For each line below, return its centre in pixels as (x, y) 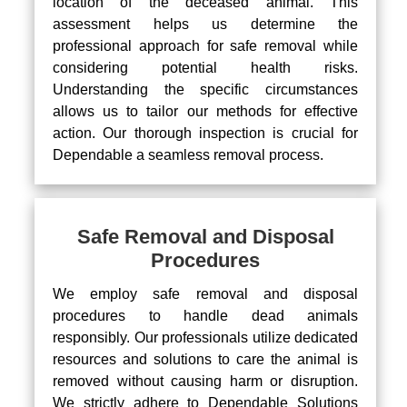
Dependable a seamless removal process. (188, 154)
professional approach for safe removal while (205, 45)
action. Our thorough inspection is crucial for (205, 133)
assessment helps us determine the (205, 24)
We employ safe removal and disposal (205, 293)
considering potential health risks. (205, 67)
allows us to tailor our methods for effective (205, 111)
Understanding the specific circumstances (205, 89)
